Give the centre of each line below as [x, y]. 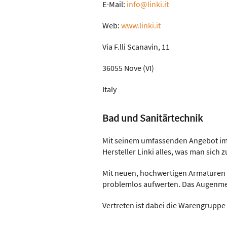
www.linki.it [141, 25]
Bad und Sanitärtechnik [153, 118]
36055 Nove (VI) [128, 68]
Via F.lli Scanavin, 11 [136, 47]
